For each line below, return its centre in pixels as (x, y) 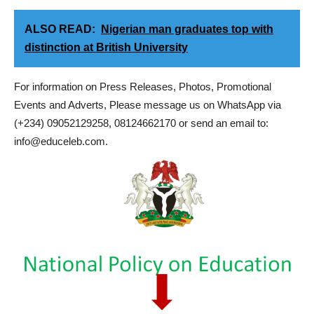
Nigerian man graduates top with (187, 29)
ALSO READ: (60, 29)
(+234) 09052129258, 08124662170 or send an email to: (141, 123)
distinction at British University (106, 47)
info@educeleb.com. (61, 141)
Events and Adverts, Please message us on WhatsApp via (148, 105)
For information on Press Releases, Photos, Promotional (143, 87)
